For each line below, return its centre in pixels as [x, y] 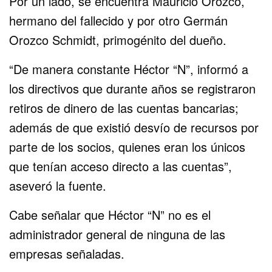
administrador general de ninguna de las [117, 234]
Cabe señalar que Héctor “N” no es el [110, 214]
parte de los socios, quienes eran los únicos [127, 146]
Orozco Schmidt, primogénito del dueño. [118, 39]
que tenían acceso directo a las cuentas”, [121, 166]
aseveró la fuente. [58, 185]
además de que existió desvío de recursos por [134, 127]
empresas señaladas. [67, 253]
